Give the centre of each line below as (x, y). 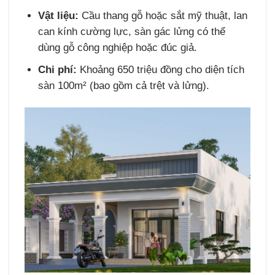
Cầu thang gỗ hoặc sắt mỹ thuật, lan (163, 15)
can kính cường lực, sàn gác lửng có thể (132, 31)
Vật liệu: (59, 15)
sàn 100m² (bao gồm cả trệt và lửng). (124, 85)
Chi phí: (58, 69)
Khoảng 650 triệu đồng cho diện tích (161, 69)
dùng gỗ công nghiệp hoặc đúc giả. (118, 47)
